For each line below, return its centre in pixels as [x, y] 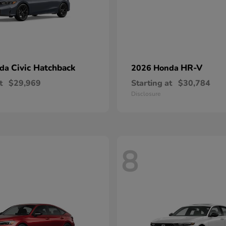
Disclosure [146, 94]
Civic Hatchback [43, 68]
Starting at [152, 83]
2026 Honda [156, 68]
